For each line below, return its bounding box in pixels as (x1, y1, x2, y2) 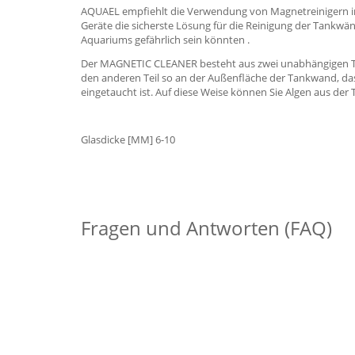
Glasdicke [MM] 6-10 (81, 132, 175, 147)
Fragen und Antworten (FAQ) (81, 215, 332, 241)
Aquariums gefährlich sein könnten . (81, 32, 250, 47)
